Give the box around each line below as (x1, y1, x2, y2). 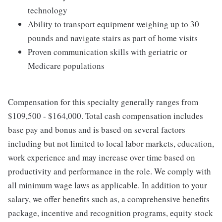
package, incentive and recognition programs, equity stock (8, 207, 213, 219)
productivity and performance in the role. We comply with (8, 166, 211, 177)
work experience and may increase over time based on (8, 152, 195, 163)
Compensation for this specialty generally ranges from (8, 96, 198, 108)
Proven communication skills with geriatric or (28, 46, 187, 57)
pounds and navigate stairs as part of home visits (28, 32, 198, 44)
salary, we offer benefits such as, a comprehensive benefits (8, 193, 210, 205)
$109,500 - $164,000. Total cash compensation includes (8, 110, 203, 121)
